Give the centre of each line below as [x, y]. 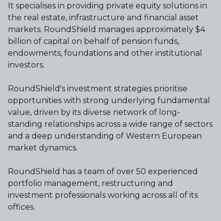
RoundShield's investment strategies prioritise [98, 89]
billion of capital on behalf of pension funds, [93, 41]
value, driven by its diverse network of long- [94, 112]
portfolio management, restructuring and [91, 183]
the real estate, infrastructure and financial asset [103, 18]
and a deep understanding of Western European [105, 136]
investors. [26, 65]
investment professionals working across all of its [103, 195]
